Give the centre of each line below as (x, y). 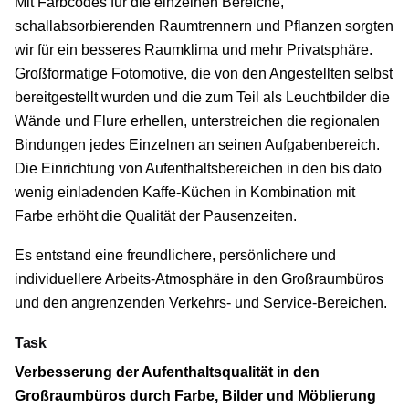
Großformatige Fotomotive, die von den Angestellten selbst (204, 73)
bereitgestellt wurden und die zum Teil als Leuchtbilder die (202, 97)
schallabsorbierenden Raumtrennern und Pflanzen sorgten (204, 26)
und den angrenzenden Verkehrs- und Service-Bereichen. (201, 302)
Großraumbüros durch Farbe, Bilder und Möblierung (195, 395)
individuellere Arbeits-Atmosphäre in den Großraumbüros (199, 278)
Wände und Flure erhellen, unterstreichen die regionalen (197, 121)
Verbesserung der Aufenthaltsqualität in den (167, 371)
